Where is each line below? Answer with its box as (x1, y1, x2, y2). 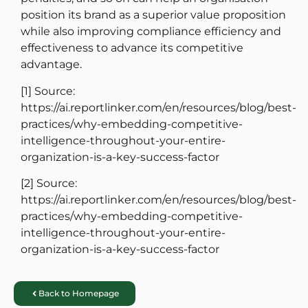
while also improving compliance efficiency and (21, 25, 281, 38)
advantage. (21, 58, 82, 71)
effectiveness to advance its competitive (21, 41, 243, 55)
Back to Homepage (38, 288, 119, 299)
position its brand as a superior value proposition (21, 8, 286, 22)
